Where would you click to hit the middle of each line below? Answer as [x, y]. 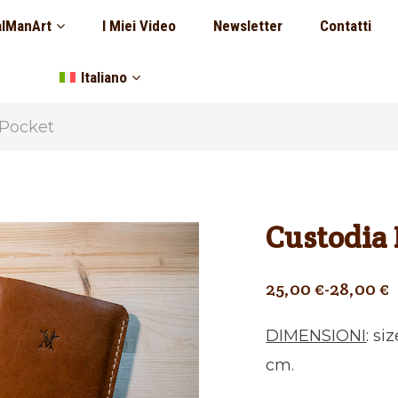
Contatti [345, 25]
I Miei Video [139, 25]
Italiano [103, 77]
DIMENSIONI [316, 336]
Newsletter [247, 25]
